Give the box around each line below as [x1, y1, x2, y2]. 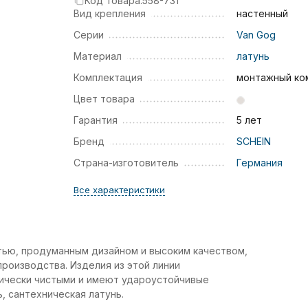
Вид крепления [73, 8, 146, 19]
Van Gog [236, 29, 276, 41]
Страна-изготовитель [73, 157, 179, 168]
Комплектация [73, 71, 142, 83]
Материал [73, 50, 122, 62]
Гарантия [73, 114, 118, 126]
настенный [236, 8, 288, 19]
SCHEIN [236, 135, 271, 147]
